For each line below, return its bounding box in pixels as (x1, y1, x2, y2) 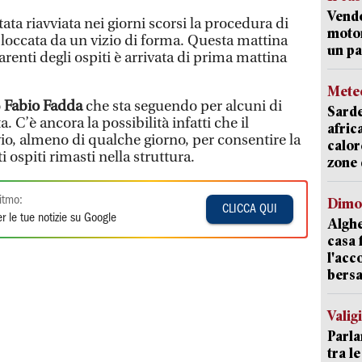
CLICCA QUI (222, 204, 278, 216)
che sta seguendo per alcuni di (82, 98, 282, 116)
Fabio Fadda (4, 98, 82, 116)
